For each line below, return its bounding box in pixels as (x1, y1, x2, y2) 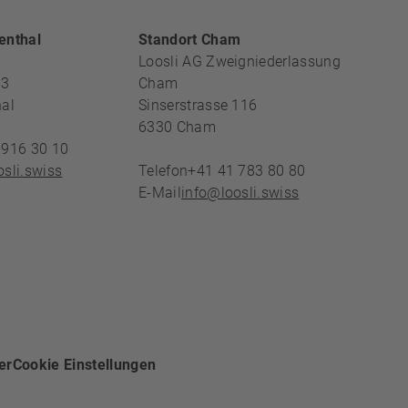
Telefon (138, 162, 189, 179)
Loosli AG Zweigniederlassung (138, 53, 341, 70)
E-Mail (138, 184, 181, 201)
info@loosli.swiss (180, 184, 300, 201)
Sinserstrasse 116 (138, 97, 258, 114)
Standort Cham (138, 31, 241, 48)
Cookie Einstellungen (12, 356, 157, 373)
